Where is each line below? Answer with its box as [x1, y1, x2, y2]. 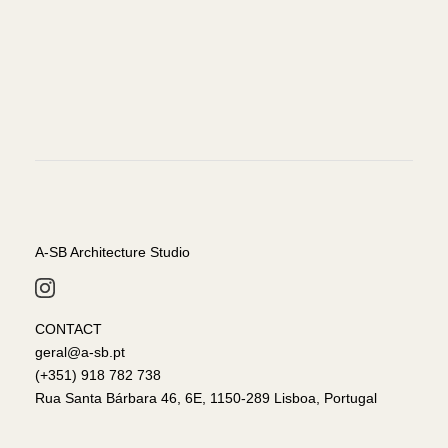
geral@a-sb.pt [34, 344, 125, 361]
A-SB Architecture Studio [34, 244, 190, 261]
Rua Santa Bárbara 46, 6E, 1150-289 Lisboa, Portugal [34, 390, 377, 407]
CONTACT [34, 321, 102, 338]
